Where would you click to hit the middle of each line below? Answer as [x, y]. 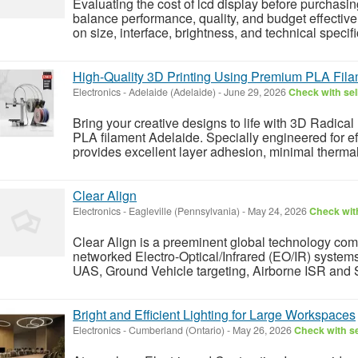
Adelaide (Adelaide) [172, 91]
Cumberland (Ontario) [177, 330]
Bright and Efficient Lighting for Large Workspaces [214, 314]
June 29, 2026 [255, 91]
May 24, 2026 [277, 211]
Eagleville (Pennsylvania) [184, 211]
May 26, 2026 [262, 330]
